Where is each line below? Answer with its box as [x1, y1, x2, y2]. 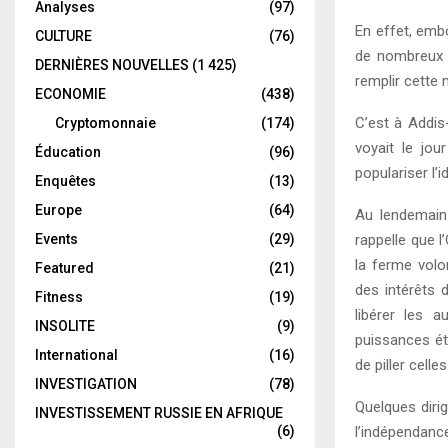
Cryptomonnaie [55, 115, 156, 131]
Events [35, 231, 78, 247]
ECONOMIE [35, 86, 106, 102]
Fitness [35, 289, 83, 305]
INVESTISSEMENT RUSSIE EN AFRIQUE [35, 405, 283, 421]
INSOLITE [35, 318, 95, 334]
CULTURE [35, 28, 92, 44]
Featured [35, 260, 94, 276]
